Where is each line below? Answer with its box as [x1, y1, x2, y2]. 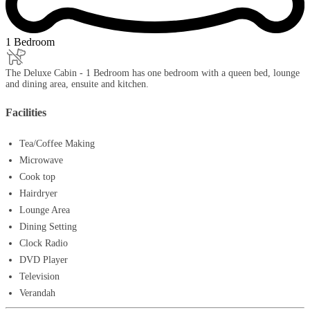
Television [19, 271, 60, 282]
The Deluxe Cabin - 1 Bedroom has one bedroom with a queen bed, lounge [6, 67, 300, 78]
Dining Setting [19, 221, 77, 232]
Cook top [19, 171, 55, 182]
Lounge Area [19, 204, 70, 215]
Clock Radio [19, 237, 68, 248]
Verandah [19, 287, 55, 298]
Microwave [19, 154, 63, 165]
